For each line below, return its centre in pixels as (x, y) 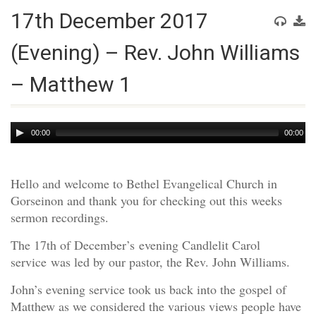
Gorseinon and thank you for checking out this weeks (146, 200)
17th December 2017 (109, 21)
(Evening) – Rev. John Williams (155, 53)
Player (25, 142)
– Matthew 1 (71, 84)
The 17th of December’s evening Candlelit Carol (135, 245)
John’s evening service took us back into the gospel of (148, 289)
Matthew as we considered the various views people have (156, 306)
